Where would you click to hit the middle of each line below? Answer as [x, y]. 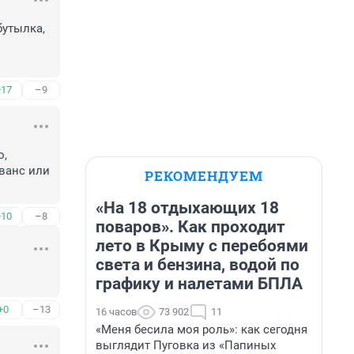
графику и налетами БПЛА [199, 284]
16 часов [116, 312]
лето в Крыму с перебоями [202, 246]
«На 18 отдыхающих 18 [187, 208]
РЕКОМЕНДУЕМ [204, 176]
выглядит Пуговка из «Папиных [186, 345]
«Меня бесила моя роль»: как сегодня [201, 330]
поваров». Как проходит [190, 227]
